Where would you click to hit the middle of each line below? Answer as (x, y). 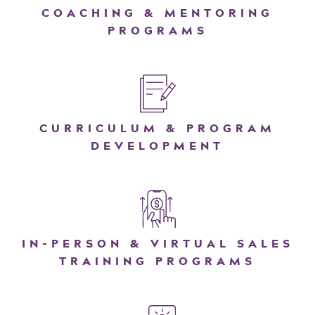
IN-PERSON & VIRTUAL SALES (157, 243)
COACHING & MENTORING (157, 13)
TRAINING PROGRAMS (157, 261)
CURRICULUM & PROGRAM (157, 128)
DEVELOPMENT (157, 146)
